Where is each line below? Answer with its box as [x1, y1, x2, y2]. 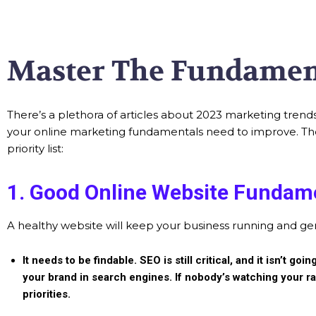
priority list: [7, 142, 63, 155]
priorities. [23, 288, 73, 300]
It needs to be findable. [23, 254, 140, 267]
